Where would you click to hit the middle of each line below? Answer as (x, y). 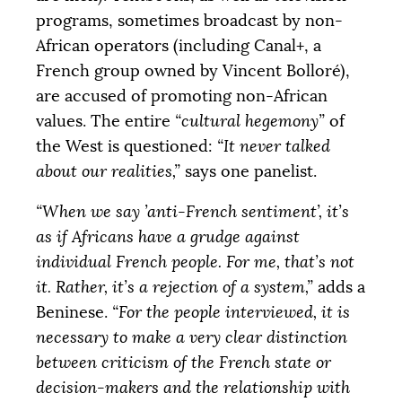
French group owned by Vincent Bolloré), (193, 70)
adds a (341, 288)
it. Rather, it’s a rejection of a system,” (177, 288)
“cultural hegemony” (250, 121)
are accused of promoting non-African (182, 96)
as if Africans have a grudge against (168, 237)
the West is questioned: (127, 146)
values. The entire (105, 121)
